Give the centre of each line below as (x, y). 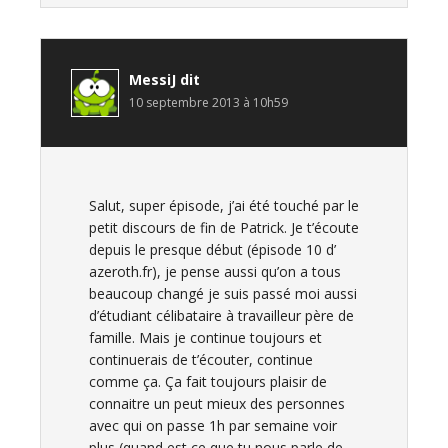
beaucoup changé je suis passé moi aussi (223, 293)
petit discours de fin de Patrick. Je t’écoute (224, 227)
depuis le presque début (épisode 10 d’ (212, 249)
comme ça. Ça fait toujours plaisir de (208, 381)
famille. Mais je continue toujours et (205, 337)
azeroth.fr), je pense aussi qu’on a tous (215, 271)
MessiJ (152, 79)
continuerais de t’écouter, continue (201, 359)
